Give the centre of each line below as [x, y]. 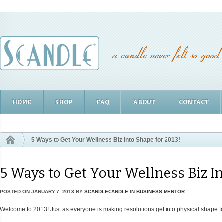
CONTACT [194, 102]
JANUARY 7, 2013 [53, 192]
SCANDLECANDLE [106, 192]
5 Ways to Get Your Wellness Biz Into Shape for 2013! [106, 140]
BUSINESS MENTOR [161, 192]
